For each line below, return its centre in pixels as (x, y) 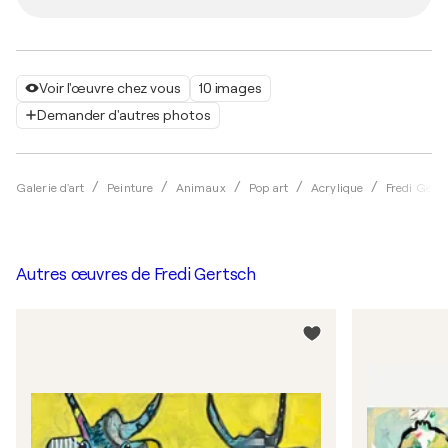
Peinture (130, 187)
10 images (230, 87)
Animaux (200, 187)
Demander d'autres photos (124, 114)
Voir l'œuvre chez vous (110, 87)
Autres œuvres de (85, 274)
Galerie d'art (50, 187)
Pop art (268, 187)
